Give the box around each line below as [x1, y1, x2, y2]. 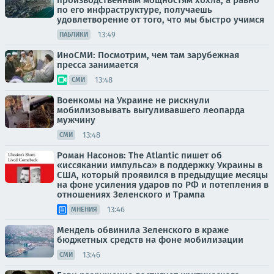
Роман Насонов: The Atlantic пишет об [57, 150, 222, 161]
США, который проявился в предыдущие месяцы [57, 169, 268, 181]
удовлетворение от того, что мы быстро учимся [57, 14, 264, 26]
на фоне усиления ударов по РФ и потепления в [57, 179, 268, 191]
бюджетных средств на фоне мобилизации [57, 234, 243, 246]
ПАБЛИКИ [59, 31, 88, 39]
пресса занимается [57, 59, 138, 71]
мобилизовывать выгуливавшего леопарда [57, 105, 245, 116]
